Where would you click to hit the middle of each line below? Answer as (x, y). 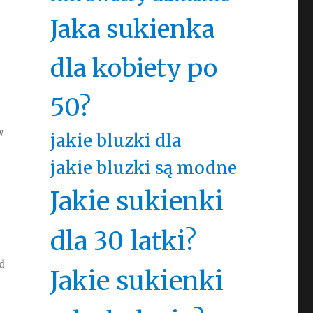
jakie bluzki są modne (143, 168)
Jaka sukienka (132, 29)
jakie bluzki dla (116, 141)
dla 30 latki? (123, 241)
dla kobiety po (133, 68)
